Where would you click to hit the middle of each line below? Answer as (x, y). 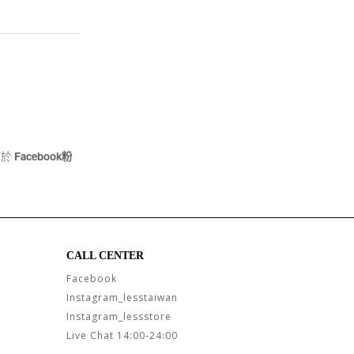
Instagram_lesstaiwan (122, 297)
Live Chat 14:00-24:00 (122, 335)
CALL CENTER (105, 255)
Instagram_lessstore (119, 316)
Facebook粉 (43, 156)
